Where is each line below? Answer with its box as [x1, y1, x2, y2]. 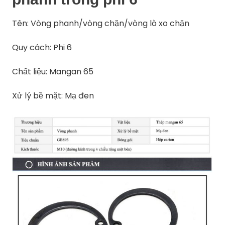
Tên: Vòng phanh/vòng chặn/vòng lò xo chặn [12, 18, 190, 30]
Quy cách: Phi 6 [12, 42, 72, 54]
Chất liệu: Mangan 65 [12, 66, 94, 78]
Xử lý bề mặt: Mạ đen [12, 90, 94, 102]
